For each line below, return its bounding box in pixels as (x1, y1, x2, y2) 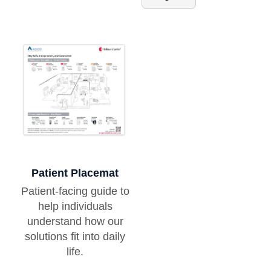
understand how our (27, 215, 123, 228)
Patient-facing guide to (21, 185, 129, 198)
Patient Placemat (31, 167, 119, 180)
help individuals (38, 200, 113, 213)
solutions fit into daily (25, 230, 125, 243)
